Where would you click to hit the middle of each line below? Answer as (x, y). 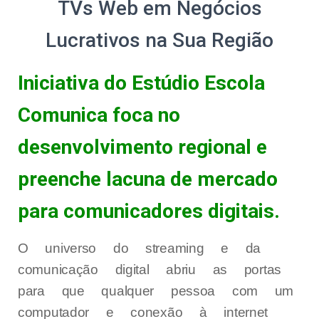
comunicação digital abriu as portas (150, 269)
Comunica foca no (99, 115)
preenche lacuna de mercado (148, 179)
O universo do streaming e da (140, 248)
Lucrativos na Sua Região (159, 40)
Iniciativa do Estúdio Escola (141, 83)
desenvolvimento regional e (142, 147)
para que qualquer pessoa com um (156, 291)
